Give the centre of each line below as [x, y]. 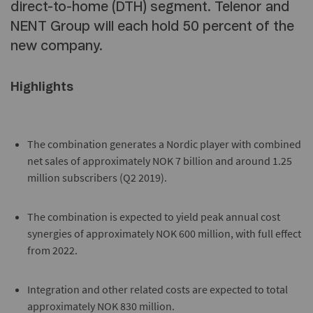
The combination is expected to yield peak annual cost [154, 217]
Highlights [42, 87]
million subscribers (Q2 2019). [97, 177]
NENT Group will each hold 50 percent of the [152, 27]
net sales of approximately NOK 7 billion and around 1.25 [160, 161]
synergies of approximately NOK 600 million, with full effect [164, 233]
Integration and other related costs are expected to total [158, 289]
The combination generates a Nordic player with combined [164, 144]
